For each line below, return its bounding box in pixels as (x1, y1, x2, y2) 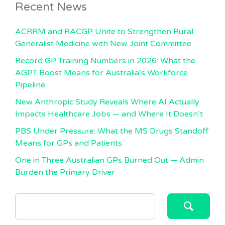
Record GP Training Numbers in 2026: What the (15, 56, 195, 66)
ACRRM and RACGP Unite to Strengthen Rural (15, 27, 193, 37)
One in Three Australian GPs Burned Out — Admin (15, 155, 204, 165)
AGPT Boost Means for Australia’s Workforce (15, 68, 188, 78)
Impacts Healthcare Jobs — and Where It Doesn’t (15, 109, 203, 119)
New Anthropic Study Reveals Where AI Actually (15, 97, 199, 107)
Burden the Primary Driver (15, 167, 115, 177)
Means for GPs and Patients (15, 138, 122, 148)
